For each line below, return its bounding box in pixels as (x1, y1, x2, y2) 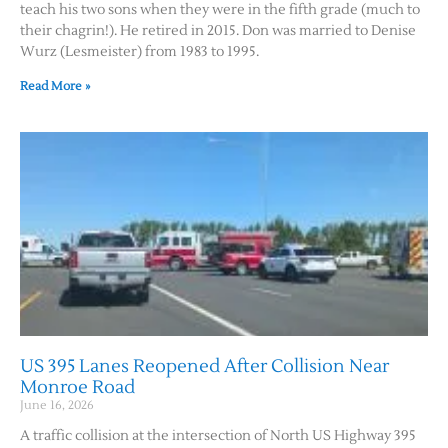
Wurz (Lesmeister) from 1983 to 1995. (20, 42, 259, 61)
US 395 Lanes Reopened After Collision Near (20, 354, 389, 378)
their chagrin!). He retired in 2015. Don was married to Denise (20, 21, 416, 40)
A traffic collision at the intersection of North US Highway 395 (20, 426, 416, 445)
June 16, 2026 (20, 397, 94, 413)
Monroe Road (20, 375, 135, 399)
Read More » (20, 78, 90, 94)
